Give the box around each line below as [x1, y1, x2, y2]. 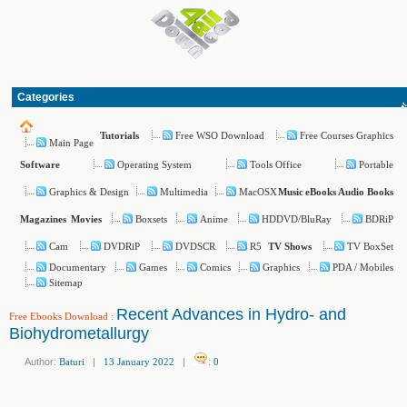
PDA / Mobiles [333, 262, 393, 273]
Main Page [49, 137, 94, 148]
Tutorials [100, 130, 140, 141]
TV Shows [268, 241, 313, 252]
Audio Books [337, 186, 393, 197]
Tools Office [249, 158, 302, 170]
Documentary [49, 262, 106, 273]
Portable [359, 158, 394, 170]
